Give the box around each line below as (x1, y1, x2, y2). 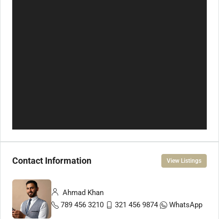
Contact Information (12, 155, 91, 166)
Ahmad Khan (61, 188, 104, 197)
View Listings (167, 157, 201, 164)
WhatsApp (169, 200, 202, 209)
